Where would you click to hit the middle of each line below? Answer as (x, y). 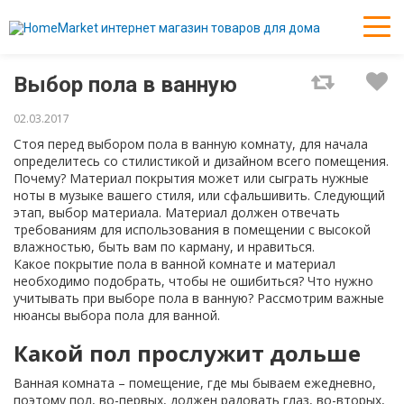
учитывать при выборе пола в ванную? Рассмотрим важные (199, 298)
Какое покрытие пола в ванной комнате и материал (174, 264)
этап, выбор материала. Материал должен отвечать (177, 212)
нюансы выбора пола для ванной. (119, 315)
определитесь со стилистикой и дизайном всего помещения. (201, 161)
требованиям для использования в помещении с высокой (192, 230)
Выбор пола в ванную (125, 85)
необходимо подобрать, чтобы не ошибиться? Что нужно (193, 281)
